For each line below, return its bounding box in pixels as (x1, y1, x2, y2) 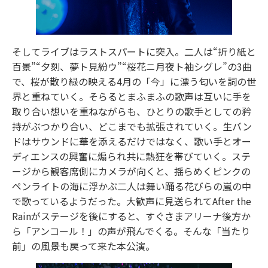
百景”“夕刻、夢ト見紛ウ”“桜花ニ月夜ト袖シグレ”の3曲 (12, 59, 252, 74)
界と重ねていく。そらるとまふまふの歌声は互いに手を (12, 89, 251, 104)
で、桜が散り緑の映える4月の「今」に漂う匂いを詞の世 (12, 74, 256, 89)
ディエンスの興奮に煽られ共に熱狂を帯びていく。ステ (12, 149, 251, 164)
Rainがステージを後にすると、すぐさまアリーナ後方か (12, 209, 251, 224)
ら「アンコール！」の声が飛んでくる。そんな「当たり (12, 224, 250, 239)
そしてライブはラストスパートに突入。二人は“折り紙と (12, 44, 256, 59)
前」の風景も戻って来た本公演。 (12, 239, 155, 254)
